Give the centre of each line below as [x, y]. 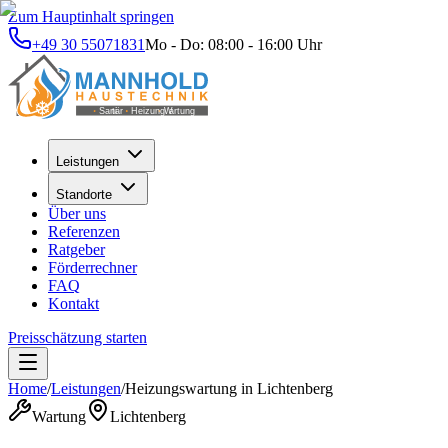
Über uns [77, 213]
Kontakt [73, 303]
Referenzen [84, 231]
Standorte [84, 194]
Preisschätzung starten [77, 337]
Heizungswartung [181, 388]
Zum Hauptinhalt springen [91, 16]
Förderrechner [92, 267]
